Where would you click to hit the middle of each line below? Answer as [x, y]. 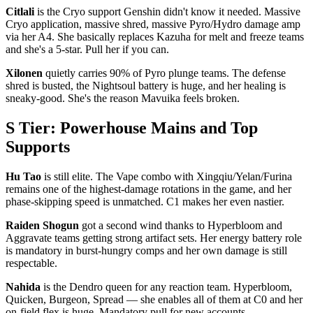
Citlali [20, 11]
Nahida [23, 286]
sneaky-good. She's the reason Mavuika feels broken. [123, 98]
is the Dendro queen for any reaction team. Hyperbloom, [166, 286]
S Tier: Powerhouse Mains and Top [132, 128]
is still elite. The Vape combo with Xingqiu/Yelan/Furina [167, 176]
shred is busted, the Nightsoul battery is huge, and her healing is [146, 85]
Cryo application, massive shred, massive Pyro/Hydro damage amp [153, 24]
